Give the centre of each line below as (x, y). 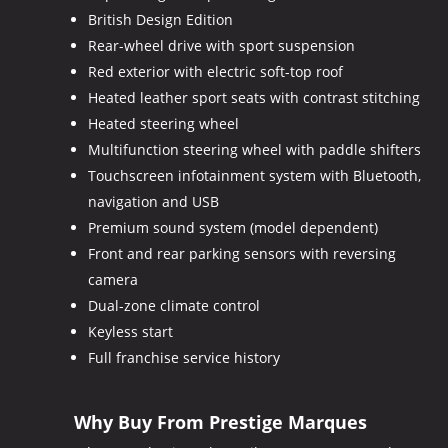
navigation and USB (153, 201)
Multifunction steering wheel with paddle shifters (254, 149)
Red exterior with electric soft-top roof (215, 71)
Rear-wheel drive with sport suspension (221, 45)
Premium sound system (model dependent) (232, 227)
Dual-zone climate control (173, 305)
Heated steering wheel (163, 123)
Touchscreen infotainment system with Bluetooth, (254, 175)
